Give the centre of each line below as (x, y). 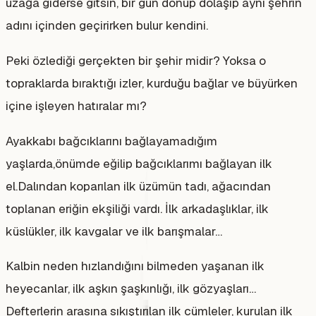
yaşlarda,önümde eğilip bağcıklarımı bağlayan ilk (139, 163)
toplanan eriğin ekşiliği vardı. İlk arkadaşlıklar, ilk (137, 208)
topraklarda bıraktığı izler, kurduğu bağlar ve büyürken (152, 83)
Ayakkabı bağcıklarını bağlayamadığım (111, 141)
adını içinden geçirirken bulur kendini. (107, 26)
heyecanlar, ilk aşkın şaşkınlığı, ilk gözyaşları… (131, 289)
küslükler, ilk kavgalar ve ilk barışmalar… (114, 231)
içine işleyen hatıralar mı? (76, 106)
